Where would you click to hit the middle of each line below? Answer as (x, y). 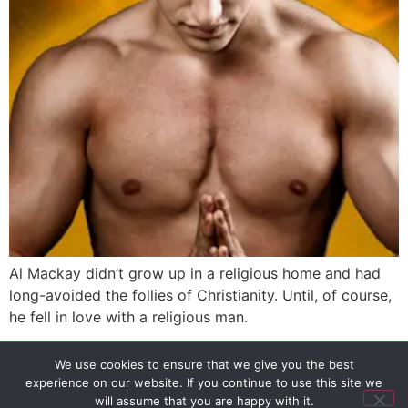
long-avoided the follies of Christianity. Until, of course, (200, 295)
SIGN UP (114, 371)
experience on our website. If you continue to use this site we (204, 382)
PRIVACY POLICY (196, 371)
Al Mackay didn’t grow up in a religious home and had (195, 273)
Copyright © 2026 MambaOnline (204, 390)
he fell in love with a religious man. (128, 316)
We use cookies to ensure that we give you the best (204, 364)
